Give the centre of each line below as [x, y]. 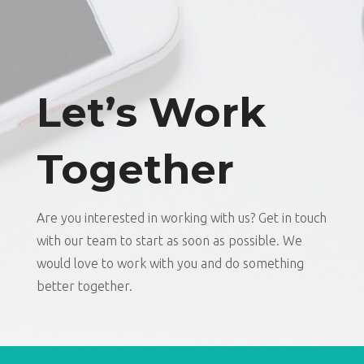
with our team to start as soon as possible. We [169, 240]
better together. [84, 286]
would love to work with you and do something [170, 263]
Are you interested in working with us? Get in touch [181, 218]
